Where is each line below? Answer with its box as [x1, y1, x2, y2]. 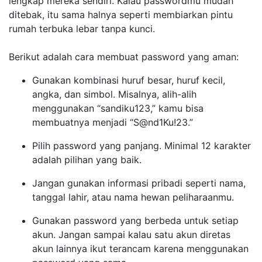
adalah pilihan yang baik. [32, 154, 142, 166]
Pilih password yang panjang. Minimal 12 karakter [32, 140, 251, 151]
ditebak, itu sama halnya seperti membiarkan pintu [9, 9, 233, 20]
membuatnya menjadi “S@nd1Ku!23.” [32, 116, 193, 128]
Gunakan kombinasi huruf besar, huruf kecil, [32, 74, 225, 86]
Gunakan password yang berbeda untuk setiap [32, 215, 239, 226]
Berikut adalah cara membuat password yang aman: [9, 51, 239, 63]
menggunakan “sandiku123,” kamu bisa [32, 102, 204, 114]
